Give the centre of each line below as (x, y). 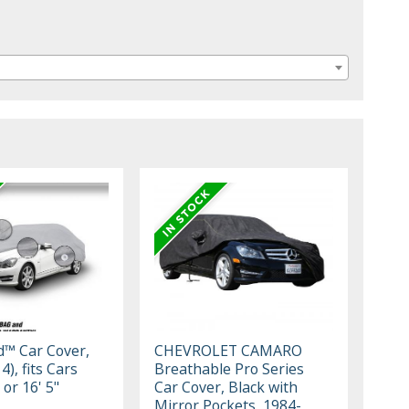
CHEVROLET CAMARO (229, 350)
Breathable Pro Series (230, 368)
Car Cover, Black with (226, 387)
